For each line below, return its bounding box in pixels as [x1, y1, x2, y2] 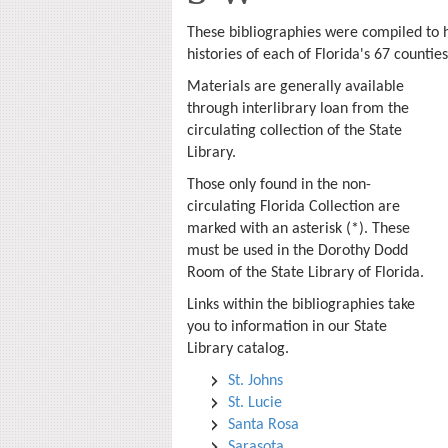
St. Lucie [228, 395, 282, 411]
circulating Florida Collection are [187, 199, 400, 215]
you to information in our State [187, 319, 387, 335]
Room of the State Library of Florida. [187, 265, 428, 281]
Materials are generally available [187, 79, 404, 95]
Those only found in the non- [187, 177, 371, 193]
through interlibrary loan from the [187, 101, 409, 117]
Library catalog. [187, 341, 293, 357]
